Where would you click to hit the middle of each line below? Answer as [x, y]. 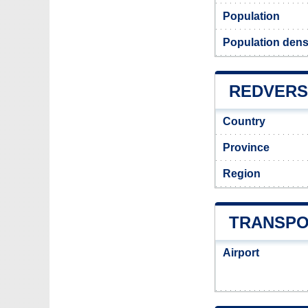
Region [242, 174]
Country [244, 121]
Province [246, 147]
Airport [241, 253]
